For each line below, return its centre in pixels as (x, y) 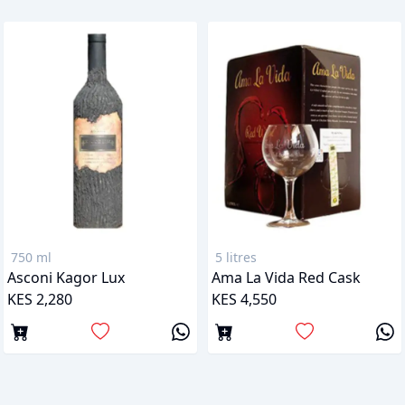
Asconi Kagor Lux (66, 277)
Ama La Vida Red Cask (286, 277)
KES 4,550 (244, 299)
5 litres (236, 257)
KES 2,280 (40, 299)
